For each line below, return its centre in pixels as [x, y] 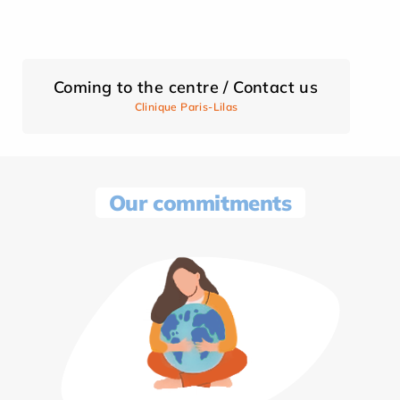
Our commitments [200, 202]
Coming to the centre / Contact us [186, 87]
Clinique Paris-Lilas [186, 106]
